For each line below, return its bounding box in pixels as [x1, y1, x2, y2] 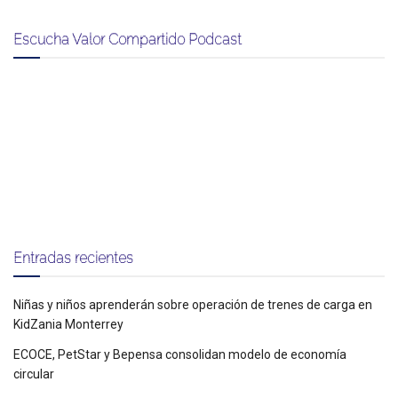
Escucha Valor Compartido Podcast [13, 31, 242, 48]
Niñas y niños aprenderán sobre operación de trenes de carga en [13, 298, 372, 313]
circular [13, 367, 54, 382]
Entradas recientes [13, 250, 133, 267]
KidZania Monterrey [13, 317, 123, 332]
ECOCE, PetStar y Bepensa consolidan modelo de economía [13, 347, 346, 362]
